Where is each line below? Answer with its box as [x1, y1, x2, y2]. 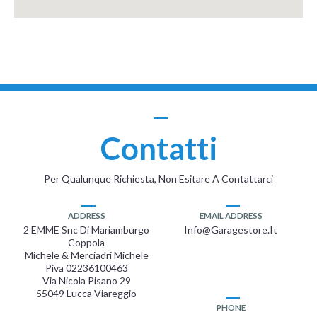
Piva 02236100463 [45, 262, 128, 275]
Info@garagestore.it [184, 224, 277, 236]
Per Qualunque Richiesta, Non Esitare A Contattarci [44, 173, 273, 185]
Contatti [100, 129, 217, 167]
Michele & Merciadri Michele [24, 249, 149, 262]
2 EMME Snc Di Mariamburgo [23, 224, 149, 236]
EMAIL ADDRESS [199, 211, 263, 221]
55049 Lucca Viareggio [36, 287, 137, 300]
